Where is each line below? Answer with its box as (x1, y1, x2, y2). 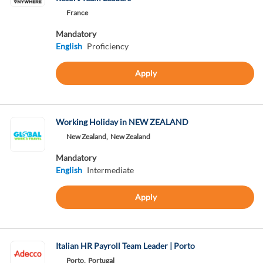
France (66, 8, 88, 17)
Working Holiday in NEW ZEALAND (55, 117, 188, 127)
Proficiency (86, 41, 129, 51)
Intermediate (86, 165, 134, 175)
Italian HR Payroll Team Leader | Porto (55, 241, 195, 251)
